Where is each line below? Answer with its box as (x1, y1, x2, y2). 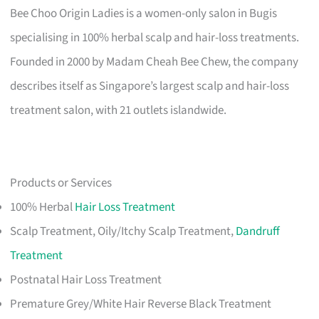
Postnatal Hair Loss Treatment (10, 271, 162, 288)
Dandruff (236, 222, 281, 240)
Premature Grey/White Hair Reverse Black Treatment (10, 295, 272, 313)
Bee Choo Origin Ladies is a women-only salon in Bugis (10, 4, 278, 22)
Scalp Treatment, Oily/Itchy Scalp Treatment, (10, 222, 236, 240)
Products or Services (10, 174, 113, 192)
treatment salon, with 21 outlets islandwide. (10, 101, 227, 119)
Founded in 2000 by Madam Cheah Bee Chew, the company (10, 53, 299, 70)
